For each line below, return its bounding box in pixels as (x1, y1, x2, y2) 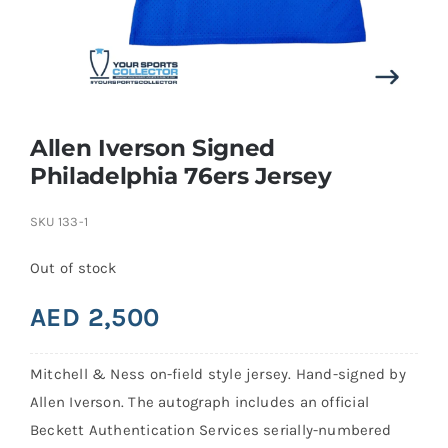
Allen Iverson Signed (29, 132, 275, 162)
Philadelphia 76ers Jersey (29, 160, 332, 190)
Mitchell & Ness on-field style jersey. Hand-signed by (29, 364, 406, 383)
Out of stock (29, 258, 117, 277)
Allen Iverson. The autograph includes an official (29, 392, 370, 411)
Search (26, 12, 85, 35)
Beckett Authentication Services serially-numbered (29, 420, 392, 439)
